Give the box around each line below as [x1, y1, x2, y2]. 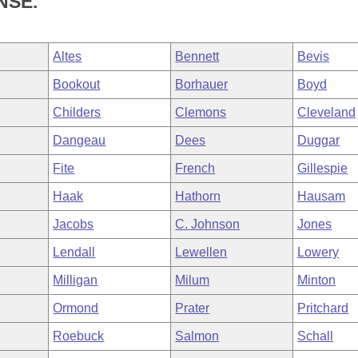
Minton [297, 273, 336, 287]
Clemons [175, 105, 227, 119]
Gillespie [297, 161, 348, 175]
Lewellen [175, 245, 228, 259]
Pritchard [297, 301, 349, 315]
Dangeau [53, 133, 106, 147]
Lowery [297, 245, 340, 259]
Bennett [175, 50, 220, 63]
